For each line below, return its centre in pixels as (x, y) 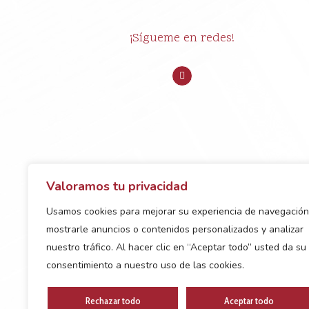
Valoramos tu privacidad (117, 186)
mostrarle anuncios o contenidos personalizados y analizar (175, 229)
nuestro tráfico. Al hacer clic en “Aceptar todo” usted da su (176, 247)
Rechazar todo (113, 301)
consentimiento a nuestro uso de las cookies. (145, 265)
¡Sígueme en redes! (182, 38)
